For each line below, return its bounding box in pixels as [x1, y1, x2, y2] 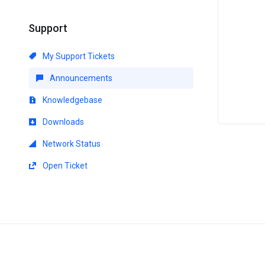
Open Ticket [41, 161, 88, 170]
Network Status [41, 139, 101, 148]
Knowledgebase [41, 95, 102, 105]
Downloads [41, 117, 84, 127]
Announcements [48, 73, 112, 83]
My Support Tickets [41, 51, 115, 61]
